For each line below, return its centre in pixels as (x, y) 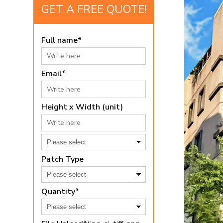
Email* (54, 73)
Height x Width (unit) (82, 107)
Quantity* (60, 191)
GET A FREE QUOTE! (94, 9)
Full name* (62, 40)
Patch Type (63, 159)
